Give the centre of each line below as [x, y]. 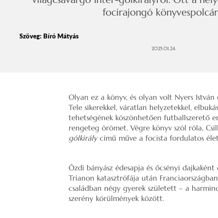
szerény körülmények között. [118, 198]
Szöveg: [31, 36]
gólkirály [83, 138]
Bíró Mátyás [61, 36]
